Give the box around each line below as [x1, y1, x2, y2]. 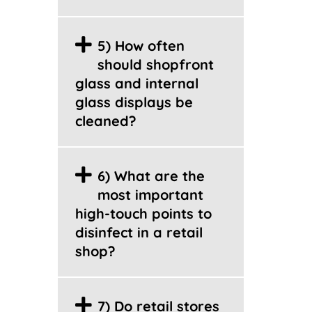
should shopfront [97, 56, 214, 73]
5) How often [97, 37, 185, 54]
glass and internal [75, 75, 198, 92]
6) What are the [97, 167, 205, 185]
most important [97, 186, 203, 203]
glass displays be [75, 93, 193, 111]
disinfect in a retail [75, 224, 203, 241]
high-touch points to [75, 205, 212, 222]
